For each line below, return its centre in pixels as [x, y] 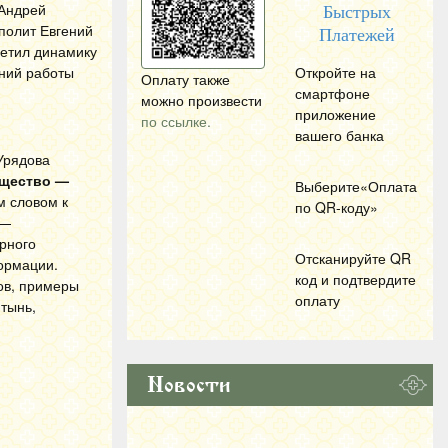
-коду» [357, 207]
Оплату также [185, 79]
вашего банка [339, 135]
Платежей [357, 35]
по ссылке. [176, 121]
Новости [189, 385]
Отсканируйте [342, 258]
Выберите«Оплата [356, 186]
